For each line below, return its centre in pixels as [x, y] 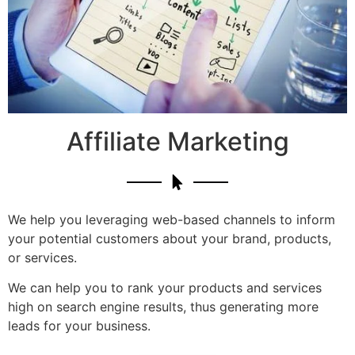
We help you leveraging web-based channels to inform [172, 219]
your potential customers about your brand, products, [170, 238]
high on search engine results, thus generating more [163, 307]
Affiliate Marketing [177, 141]
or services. [42, 257]
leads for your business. [83, 326]
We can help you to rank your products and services [165, 288]
